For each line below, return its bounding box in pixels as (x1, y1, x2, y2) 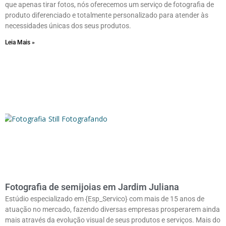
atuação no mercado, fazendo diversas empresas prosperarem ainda (5, 205, 220, 213)
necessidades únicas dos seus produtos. (5, 21, 131, 30)
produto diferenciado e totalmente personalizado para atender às (5, 11, 208, 19)
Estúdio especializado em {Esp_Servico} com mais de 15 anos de (5, 194, 204, 203)
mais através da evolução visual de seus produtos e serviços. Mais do (5, 215, 220, 224)
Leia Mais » (5, 38, 35, 46)
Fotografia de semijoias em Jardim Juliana (5, 181, 179, 192)
